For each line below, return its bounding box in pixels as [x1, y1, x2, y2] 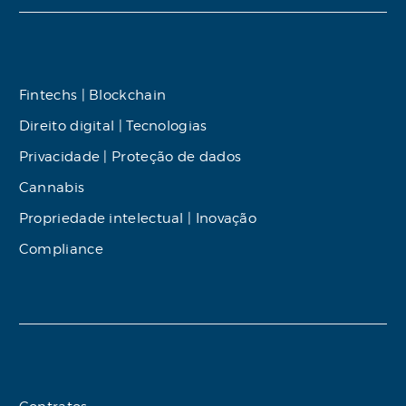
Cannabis [18, 179, 85, 196]
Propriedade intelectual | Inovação [18, 209, 257, 227]
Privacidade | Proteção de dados [18, 148, 242, 165]
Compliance [18, 240, 103, 257]
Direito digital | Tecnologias [18, 117, 208, 134]
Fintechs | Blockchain [18, 86, 167, 103]
